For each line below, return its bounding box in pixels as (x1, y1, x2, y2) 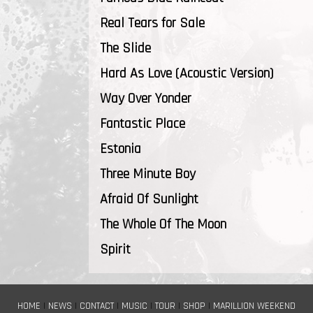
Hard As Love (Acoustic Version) (100, 64, 273, 82)
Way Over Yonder (100, 89, 191, 108)
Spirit (100, 240, 131, 259)
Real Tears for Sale (100, 14, 205, 32)
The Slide (100, 39, 151, 57)
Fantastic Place (100, 115, 185, 133)
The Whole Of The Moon (100, 215, 226, 233)
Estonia (100, 140, 141, 158)
